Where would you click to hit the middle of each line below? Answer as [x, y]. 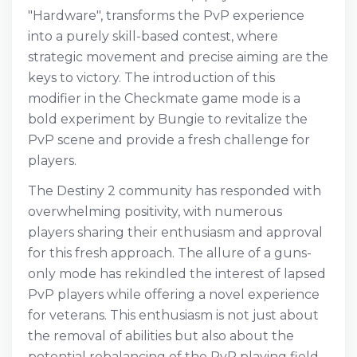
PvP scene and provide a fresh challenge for [169, 140]
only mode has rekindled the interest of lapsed [177, 274]
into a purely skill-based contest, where [153, 36]
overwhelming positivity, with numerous [155, 212]
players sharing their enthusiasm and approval [175, 232]
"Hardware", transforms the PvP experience [166, 16]
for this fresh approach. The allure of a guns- [170, 253]
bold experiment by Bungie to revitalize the [168, 119]
